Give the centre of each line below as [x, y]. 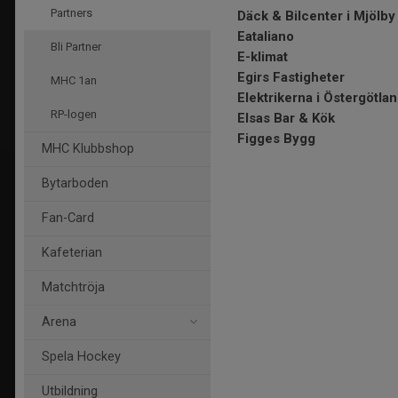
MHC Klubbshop [88, 149]
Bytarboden [75, 183]
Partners [72, 13]
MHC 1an [74, 80]
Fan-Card [68, 218]
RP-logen [74, 114]
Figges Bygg [276, 139]
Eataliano [266, 36]
